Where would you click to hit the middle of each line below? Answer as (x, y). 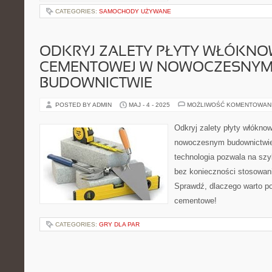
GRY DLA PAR (119, 224)
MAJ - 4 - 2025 (149, 105)
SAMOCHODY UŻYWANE (135, 11)
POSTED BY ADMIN (84, 105)
